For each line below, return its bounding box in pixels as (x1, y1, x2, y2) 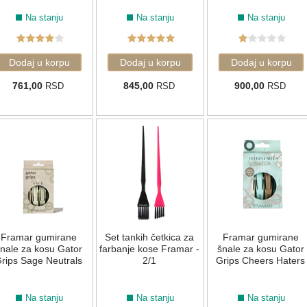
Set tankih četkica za (105, 232, 194, 243)
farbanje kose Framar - (99, 243, 199, 255)
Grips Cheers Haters (216, 255, 305, 267)
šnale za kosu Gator (217, 243, 304, 255)
